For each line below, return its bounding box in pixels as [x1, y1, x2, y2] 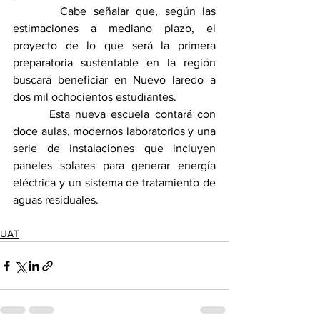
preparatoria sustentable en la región [13, 56, 216, 69]
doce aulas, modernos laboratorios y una [13, 125, 216, 138]
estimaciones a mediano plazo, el [13, 22, 216, 35]
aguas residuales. [13, 194, 99, 206]
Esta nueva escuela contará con [13, 108, 216, 121]
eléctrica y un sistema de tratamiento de [13, 176, 216, 189]
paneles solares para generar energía [13, 159, 216, 172]
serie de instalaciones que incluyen [13, 142, 216, 155]
